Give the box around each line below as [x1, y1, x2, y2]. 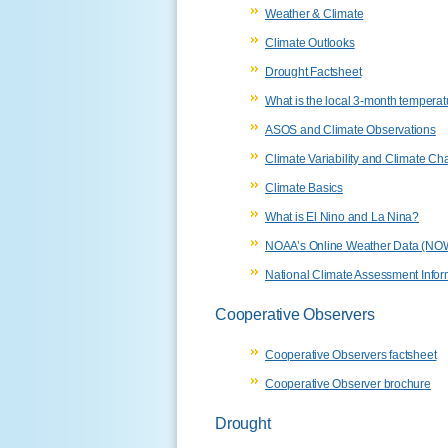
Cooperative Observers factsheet [265, 347, 437, 362]
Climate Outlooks [265, 35, 355, 50]
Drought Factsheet [265, 64, 362, 79]
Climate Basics [265, 180, 344, 195]
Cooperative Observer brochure [265, 376, 431, 391]
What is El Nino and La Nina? [265, 209, 420, 224]
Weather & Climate [265, 6, 364, 21]
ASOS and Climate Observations [265, 122, 436, 137]
